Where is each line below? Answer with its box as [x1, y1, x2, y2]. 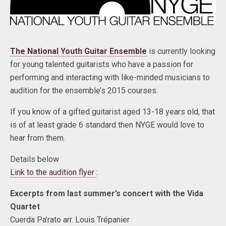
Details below [10, 154, 59, 164]
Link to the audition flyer [10, 167, 96, 177]
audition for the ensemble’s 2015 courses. [10, 85, 158, 95]
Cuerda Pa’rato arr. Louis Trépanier [10, 214, 130, 224]
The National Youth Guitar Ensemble [10, 46, 147, 56]
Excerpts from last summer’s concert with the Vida [10, 188, 203, 198]
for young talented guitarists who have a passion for [10, 59, 193, 69]
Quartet [10, 201, 40, 211]
